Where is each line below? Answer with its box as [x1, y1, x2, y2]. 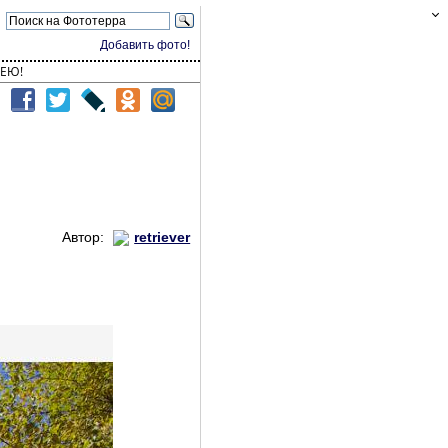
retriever [134, 229, 191, 245]
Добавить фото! [100, 38, 191, 52]
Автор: [62, 229, 109, 245]
